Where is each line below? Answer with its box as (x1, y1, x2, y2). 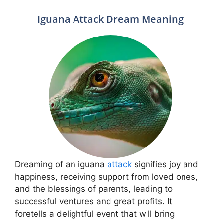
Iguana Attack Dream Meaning (37, 12, 184, 26)
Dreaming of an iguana (15, 159, 107, 169)
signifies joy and (132, 159, 198, 169)
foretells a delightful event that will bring (15, 208, 175, 219)
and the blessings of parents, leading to (15, 184, 173, 194)
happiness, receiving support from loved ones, (15, 171, 198, 182)
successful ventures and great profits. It (15, 196, 172, 206)
